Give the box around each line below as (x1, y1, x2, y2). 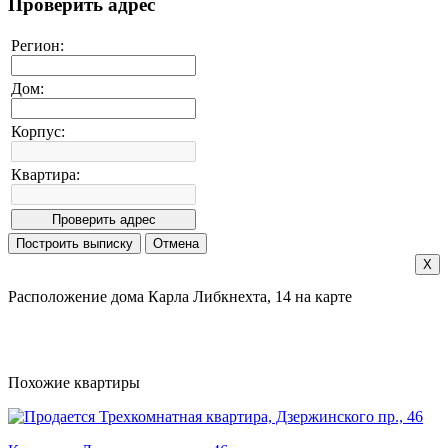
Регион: (11, 37, 64, 55)
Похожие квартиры (8, 374, 140, 392)
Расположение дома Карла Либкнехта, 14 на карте (8, 288, 352, 306)
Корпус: (11, 123, 65, 141)
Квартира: (11, 166, 80, 184)
